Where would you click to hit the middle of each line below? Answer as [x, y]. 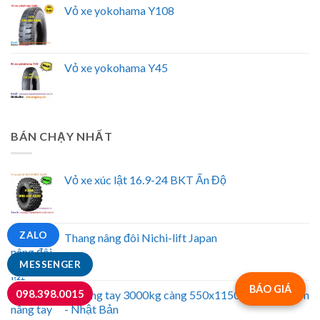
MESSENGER [50, 264]
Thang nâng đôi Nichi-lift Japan [141, 238]
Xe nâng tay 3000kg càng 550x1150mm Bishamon [187, 295]
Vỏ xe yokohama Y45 [116, 67]
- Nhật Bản [91, 309]
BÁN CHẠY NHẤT [62, 136]
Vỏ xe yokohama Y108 [119, 10]
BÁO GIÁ [270, 289]
